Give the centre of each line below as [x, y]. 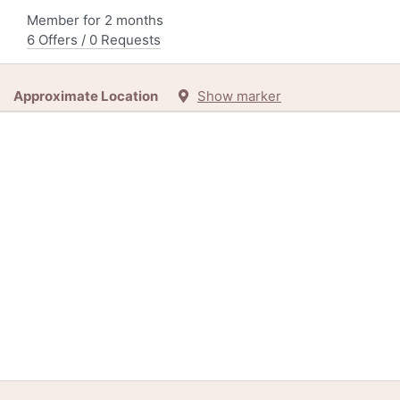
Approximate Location [95, 96]
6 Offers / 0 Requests [94, 40]
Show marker [239, 96]
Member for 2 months [95, 21]
